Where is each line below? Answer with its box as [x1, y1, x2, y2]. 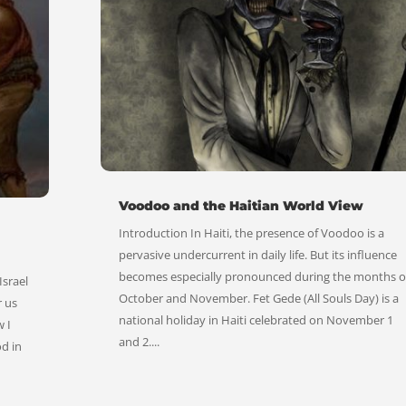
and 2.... [118, 333, 159, 350]
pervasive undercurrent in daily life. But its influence [118, 246, 397, 263]
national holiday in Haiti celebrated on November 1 [118, 311, 393, 328]
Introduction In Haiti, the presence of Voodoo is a [118, 224, 384, 241]
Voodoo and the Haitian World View [118, 197, 363, 214]
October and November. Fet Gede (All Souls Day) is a [118, 289, 399, 306]
